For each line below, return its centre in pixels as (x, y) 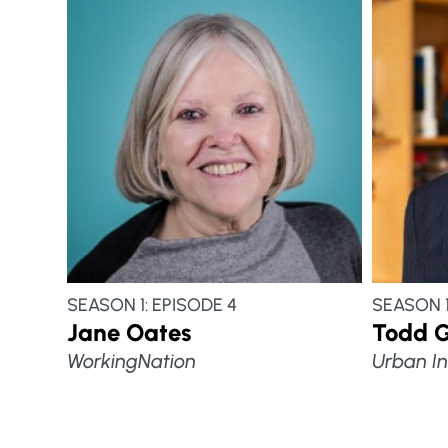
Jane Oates (129, 333)
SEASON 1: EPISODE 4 (152, 305)
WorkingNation (132, 361)
